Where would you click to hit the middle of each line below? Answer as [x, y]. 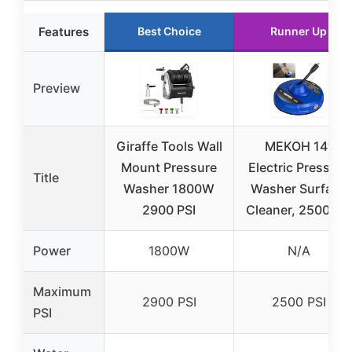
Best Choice [169, 31]
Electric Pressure [299, 167]
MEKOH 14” [299, 146]
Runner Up [299, 31]
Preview [57, 88]
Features [64, 31]
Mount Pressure [169, 167]
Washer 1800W [169, 188]
